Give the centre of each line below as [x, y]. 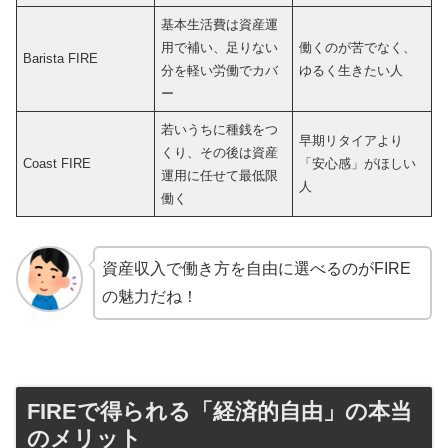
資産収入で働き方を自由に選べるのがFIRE [256, 268]
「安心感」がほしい [358, 163]
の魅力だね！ [149, 296]
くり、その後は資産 [220, 152]
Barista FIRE [61, 58]
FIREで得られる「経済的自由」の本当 [219, 412]
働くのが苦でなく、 [358, 47]
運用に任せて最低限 [220, 175]
